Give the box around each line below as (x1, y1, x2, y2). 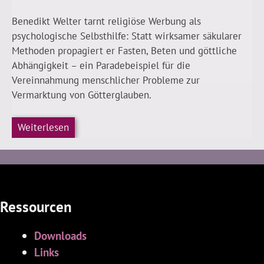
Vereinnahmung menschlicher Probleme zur (12, 73, 200, 87)
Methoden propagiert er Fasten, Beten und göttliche (12, 44, 237, 57)
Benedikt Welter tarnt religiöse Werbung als (12, 14, 201, 28)
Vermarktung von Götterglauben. (12, 88, 151, 101)
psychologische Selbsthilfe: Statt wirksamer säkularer (12, 29, 242, 42)
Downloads (34, 228, 87, 243)
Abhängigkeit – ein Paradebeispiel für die (12, 58, 190, 72)
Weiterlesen (18, 120, 69, 134)
